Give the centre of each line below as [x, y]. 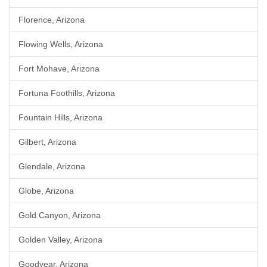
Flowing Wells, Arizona [61, 44]
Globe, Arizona [46, 191]
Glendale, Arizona [52, 166]
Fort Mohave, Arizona [59, 69]
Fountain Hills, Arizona [60, 117]
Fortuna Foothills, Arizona [67, 93]
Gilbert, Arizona [47, 142]
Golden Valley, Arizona [60, 240]
